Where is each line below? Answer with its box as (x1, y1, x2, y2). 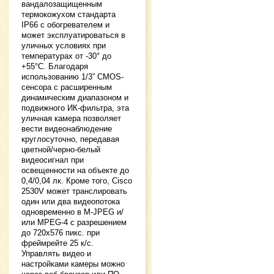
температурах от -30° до (21, 51, 111, 61)
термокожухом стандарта (21, 10, 116, 20)
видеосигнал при (21, 155, 84, 165)
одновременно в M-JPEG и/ (21, 207, 124, 217)
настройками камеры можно (21, 259, 125, 269)
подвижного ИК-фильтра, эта (21, 103, 129, 113)
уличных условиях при (21, 41, 106, 51)
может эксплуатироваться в (21, 31, 125, 40)
